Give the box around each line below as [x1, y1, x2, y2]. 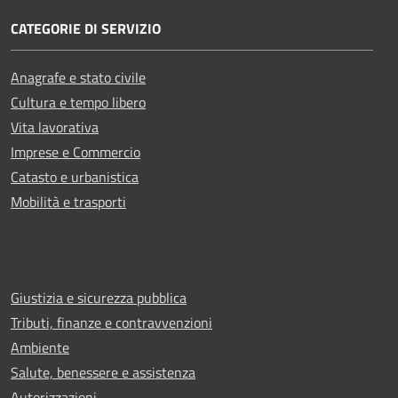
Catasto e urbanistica [11, 165, 139, 187]
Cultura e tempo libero [11, 91, 146, 113]
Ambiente [11, 336, 69, 358]
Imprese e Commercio [11, 140, 140, 163]
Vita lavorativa [11, 115, 99, 138]
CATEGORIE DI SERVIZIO [11, 17, 161, 39]
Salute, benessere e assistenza [11, 361, 195, 383]
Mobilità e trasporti [11, 190, 126, 212]
